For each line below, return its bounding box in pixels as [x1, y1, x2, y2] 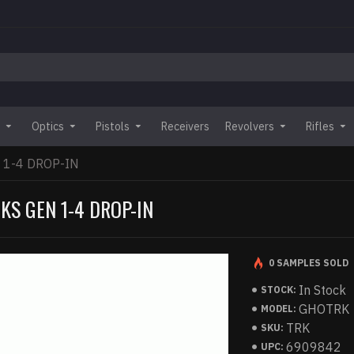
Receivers [161, 119, 209, 134]
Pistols [96, 119, 130, 134]
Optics [32, 119, 64, 134]
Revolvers [225, 119, 274, 134]
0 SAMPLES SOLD [269, 257, 349, 269]
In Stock [299, 282, 347, 298]
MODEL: [261, 303, 297, 314]
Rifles [306, 119, 334, 134]
